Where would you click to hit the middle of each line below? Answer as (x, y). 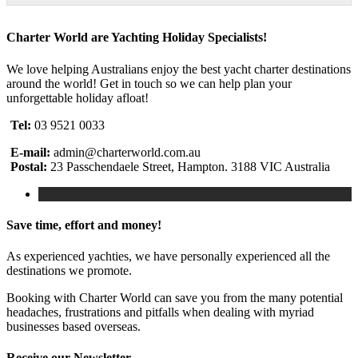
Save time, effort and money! (84, 225)
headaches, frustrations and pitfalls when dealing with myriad (160, 312)
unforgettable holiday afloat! (78, 97)
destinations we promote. (69, 271)
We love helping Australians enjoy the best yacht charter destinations (179, 69)
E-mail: (30, 152)
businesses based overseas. (74, 327)
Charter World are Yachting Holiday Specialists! (137, 38)
